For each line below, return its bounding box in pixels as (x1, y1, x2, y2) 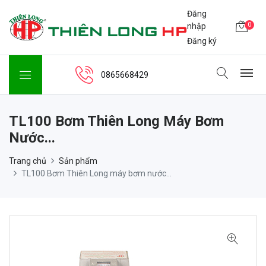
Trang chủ (9, 156, 46, 166)
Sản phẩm (59, 156, 97, 166)
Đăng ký (187, 36, 217, 46)
